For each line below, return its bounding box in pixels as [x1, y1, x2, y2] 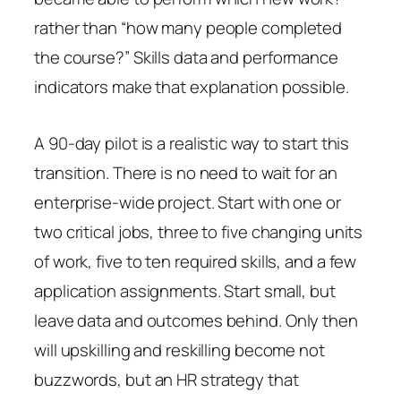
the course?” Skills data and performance [34, 45, 338, 69]
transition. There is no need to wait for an [34, 160, 337, 184]
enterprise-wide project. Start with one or [34, 190, 341, 214]
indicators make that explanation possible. [34, 74, 349, 98]
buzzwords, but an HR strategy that [34, 367, 299, 391]
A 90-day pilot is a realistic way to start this [34, 131, 350, 155]
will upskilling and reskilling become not [34, 337, 325, 362]
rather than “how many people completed [34, 15, 343, 39]
